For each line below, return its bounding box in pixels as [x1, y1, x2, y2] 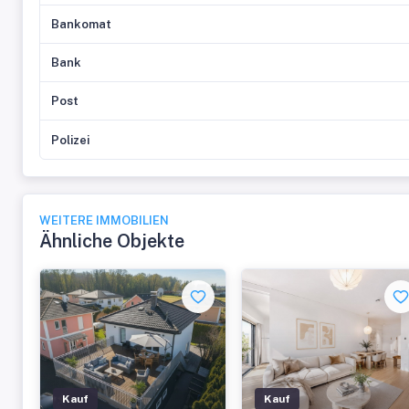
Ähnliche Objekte [39, 230, 184, 252]
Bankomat [51, 17, 111, 31]
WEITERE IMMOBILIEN [39, 214, 169, 227]
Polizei [51, 132, 89, 147]
